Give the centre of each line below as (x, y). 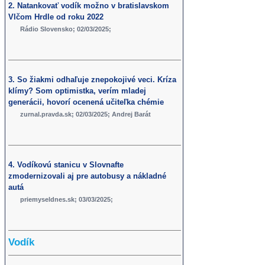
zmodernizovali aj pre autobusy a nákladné (88, 176)
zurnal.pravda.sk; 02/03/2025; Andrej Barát (86, 114)
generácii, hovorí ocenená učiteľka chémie (86, 102)
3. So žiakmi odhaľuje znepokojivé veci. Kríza (93, 80)
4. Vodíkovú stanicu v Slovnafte (66, 165)
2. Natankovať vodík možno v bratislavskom (89, 6)
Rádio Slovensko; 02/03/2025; (66, 29)
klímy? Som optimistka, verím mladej (77, 91)
